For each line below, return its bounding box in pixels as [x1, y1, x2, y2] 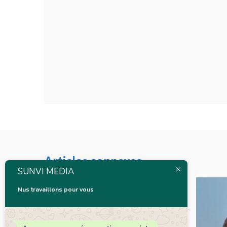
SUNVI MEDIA [18, 165, 74, 177]
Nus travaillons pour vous [18, 185, 94, 194]
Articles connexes [44, 154, 142, 169]
